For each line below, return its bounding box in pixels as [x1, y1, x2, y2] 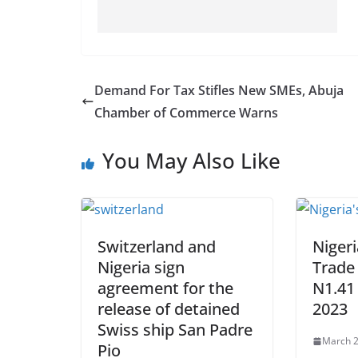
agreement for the [97, 277, 233, 299]
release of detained [97, 298, 240, 320]
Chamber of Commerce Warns [94, 104, 278, 121]
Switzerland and [97, 236, 216, 257]
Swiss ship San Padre [97, 319, 253, 340]
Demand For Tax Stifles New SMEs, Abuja [94, 82, 344, 99]
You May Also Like [102, 146, 280, 175]
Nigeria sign [97, 257, 185, 278]
